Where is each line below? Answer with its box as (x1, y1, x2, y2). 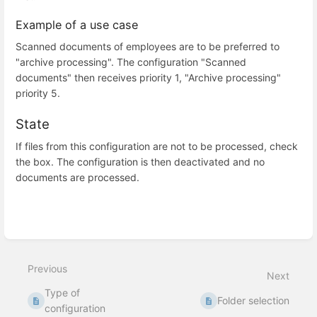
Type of (45, 287, 81, 299)
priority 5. (16, 87, 60, 100)
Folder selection (217, 294, 289, 307)
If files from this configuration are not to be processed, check (16, 139, 298, 152)
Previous (28, 263, 67, 275)
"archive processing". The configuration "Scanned (16, 56, 246, 69)
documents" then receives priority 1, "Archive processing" (16, 71, 281, 84)
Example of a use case (16, 17, 138, 32)
